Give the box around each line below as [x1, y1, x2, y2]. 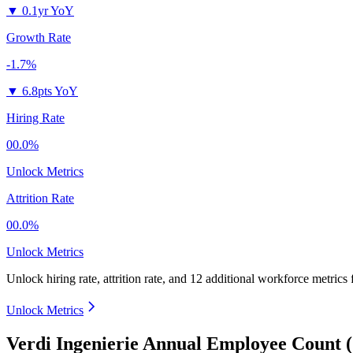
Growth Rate [6, 31, 71, 45]
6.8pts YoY [22, 84, 78, 98]
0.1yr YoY [22, 4, 74, 18]
